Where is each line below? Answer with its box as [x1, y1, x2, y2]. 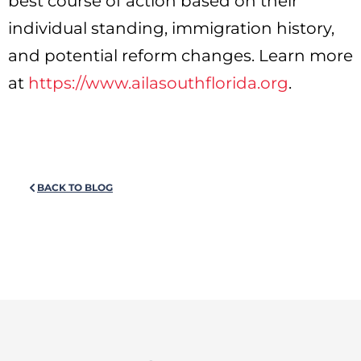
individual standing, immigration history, [8, 18, 334, 38]
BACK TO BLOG [37, 180, 113, 193]
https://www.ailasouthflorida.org [28, 73, 288, 93]
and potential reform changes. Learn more [8, 45, 353, 65]
